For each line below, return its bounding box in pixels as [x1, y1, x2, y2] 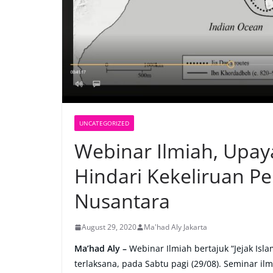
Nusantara [74, 188, 170, 214]
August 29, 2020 [82, 222, 136, 233]
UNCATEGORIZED [79, 119, 129, 128]
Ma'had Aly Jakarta [144, 222, 207, 233]
